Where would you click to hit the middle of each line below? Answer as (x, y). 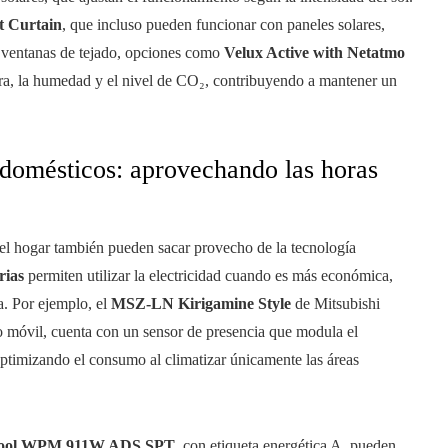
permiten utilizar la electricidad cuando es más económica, (208, 276)
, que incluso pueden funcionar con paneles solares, (223, 25)
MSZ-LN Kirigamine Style (201, 304)
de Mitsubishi (335, 304)
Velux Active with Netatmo (314, 53)
